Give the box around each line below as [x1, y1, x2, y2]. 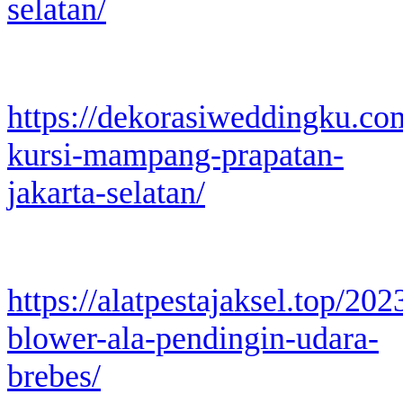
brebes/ [7, 357, 101, 394]
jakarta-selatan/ [7, 174, 205, 210]
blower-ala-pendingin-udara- [7, 319, 379, 356]
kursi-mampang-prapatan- [7, 136, 344, 173]
